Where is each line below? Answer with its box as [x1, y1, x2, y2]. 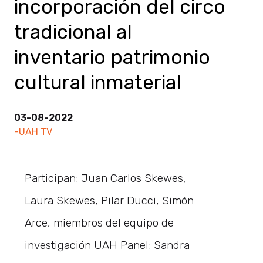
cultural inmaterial [14, 70, 181, 94]
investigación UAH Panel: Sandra [25, 238, 190, 252]
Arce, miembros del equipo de [25, 215, 174, 230]
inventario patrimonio [14, 45, 210, 69]
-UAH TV [14, 126, 52, 137]
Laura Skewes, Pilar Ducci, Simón [25, 193, 194, 207]
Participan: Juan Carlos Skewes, [25, 171, 187, 185]
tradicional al [14, 20, 132, 43]
